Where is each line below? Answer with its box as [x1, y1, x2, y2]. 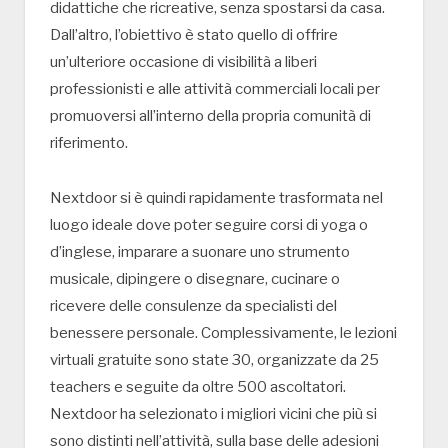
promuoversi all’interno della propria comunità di [50, 106, 371, 125]
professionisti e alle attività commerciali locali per [50, 79, 380, 98]
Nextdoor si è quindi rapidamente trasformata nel [50, 188, 383, 207]
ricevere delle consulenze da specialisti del [50, 296, 337, 315]
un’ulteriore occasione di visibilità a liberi [50, 52, 317, 71]
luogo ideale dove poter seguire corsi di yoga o [50, 215, 368, 234]
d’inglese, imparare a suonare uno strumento [50, 242, 350, 261]
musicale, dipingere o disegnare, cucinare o [50, 269, 340, 288]
